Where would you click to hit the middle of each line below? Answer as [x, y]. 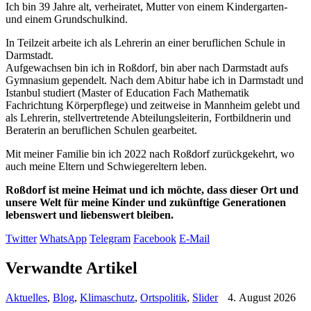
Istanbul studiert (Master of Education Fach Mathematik [127, 93]
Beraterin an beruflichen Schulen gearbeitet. [101, 130]
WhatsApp [63, 238]
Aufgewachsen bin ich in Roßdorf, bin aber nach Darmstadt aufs [147, 68]
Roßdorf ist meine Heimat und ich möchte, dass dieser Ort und [152, 190]
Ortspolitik [163, 297]
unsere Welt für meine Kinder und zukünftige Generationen [146, 202]
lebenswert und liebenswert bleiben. [90, 215]
